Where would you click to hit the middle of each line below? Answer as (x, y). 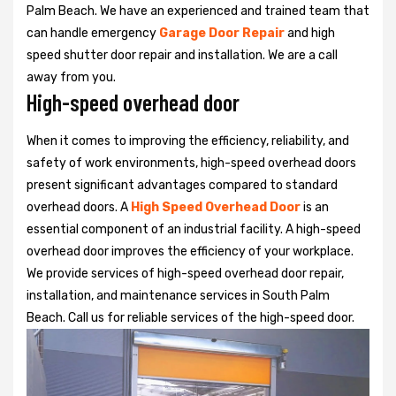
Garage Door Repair (222, 33)
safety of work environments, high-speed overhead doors (191, 163)
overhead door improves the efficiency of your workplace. (190, 251)
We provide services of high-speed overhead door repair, (185, 273)
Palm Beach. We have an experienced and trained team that (198, 11)
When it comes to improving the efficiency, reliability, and (188, 141)
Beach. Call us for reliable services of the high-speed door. (190, 317)
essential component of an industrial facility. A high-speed (194, 229)
